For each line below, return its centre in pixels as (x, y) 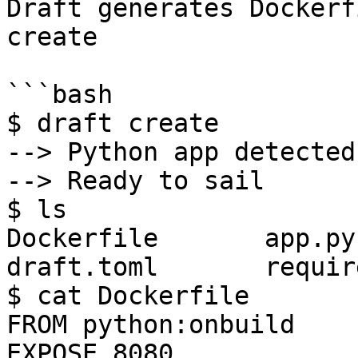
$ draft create (113, 123)
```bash (60, 94)
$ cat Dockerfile (128, 296)
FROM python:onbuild (151, 324)
